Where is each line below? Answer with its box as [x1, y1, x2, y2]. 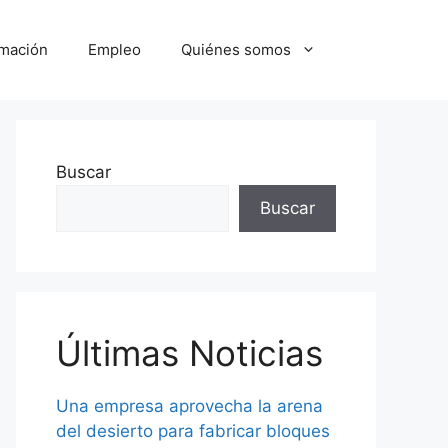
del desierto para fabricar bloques [56, 421, 330, 441]
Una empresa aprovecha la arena [56, 396, 323, 416]
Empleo [88, 40, 141, 59]
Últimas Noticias [56, 332, 323, 374]
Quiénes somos [181, 40, 291, 59]
